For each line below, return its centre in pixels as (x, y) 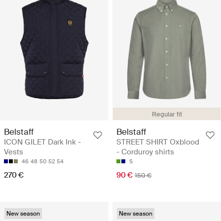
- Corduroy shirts (145, 152)
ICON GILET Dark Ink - (42, 142)
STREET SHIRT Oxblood (158, 142)
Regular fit (167, 114)
